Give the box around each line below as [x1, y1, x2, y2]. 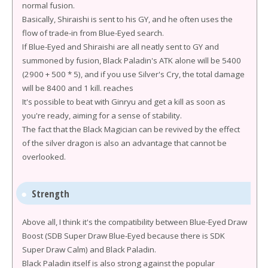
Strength [32, 186, 70, 200]
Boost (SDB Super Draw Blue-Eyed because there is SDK [22, 230, 225, 242]
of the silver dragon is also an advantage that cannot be [22, 138, 227, 149]
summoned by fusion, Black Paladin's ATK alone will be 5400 [22, 55, 241, 66]
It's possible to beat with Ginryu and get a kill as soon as [22, 96, 226, 108]
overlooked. [22, 151, 66, 163]
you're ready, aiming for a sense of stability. [22, 110, 182, 121]
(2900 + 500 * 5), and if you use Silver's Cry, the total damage [22, 69, 245, 80]
